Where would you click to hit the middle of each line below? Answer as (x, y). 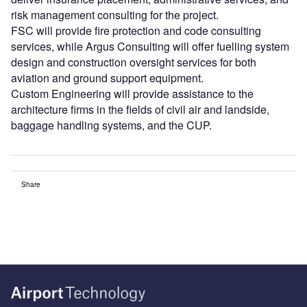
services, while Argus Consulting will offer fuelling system (150, 46)
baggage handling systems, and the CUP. (111, 125)
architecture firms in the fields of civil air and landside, (140, 109)
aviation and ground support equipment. (107, 77)
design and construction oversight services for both (134, 62)
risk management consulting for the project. (115, 14)
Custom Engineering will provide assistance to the (132, 93)
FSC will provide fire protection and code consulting (136, 30)
